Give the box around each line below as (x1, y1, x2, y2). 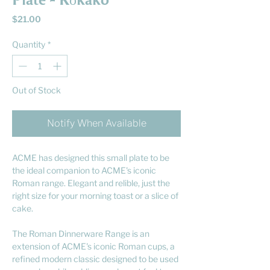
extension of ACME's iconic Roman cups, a (12, 240, 175, 251)
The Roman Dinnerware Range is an (12, 228, 149, 239)
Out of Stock (12, 84, 61, 95)
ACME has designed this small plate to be (12, 152, 169, 163)
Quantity (12, 39, 45, 49)
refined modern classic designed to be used (12, 253, 178, 264)
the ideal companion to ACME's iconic (12, 165, 156, 175)
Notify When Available (46, 117, 146, 129)
